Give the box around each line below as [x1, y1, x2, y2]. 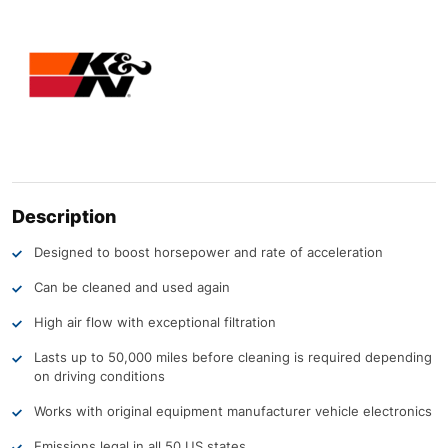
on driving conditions [34, 367, 165, 384]
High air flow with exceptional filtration [34, 313, 276, 330]
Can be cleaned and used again [34, 278, 230, 295]
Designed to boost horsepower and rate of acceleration [34, 243, 383, 260]
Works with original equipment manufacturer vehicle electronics [34, 402, 432, 419]
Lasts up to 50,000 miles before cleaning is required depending [34, 348, 432, 365]
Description [12, 205, 116, 227]
